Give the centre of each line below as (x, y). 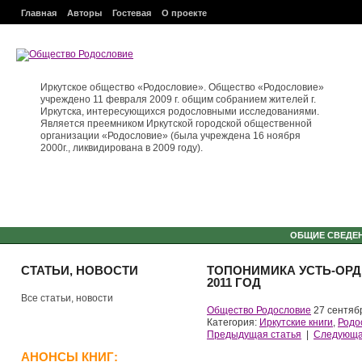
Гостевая (132, 13)
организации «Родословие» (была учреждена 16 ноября (170, 136)
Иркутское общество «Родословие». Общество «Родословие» (182, 87)
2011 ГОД (234, 282)
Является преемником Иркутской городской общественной (176, 124)
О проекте (184, 13)
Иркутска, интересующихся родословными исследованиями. (180, 112)
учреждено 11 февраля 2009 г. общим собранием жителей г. (178, 99)
